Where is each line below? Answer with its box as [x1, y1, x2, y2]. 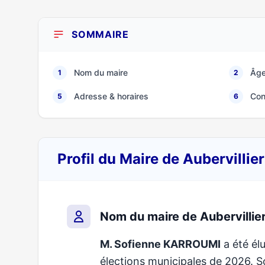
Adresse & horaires [74, 91, 148, 101]
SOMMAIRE [72, 28, 129, 40]
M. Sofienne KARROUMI [100, 238, 221, 250]
